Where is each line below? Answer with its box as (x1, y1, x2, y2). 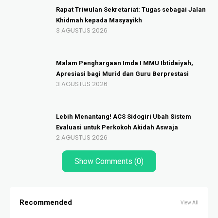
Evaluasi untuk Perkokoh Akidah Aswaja (56, 124, 178, 131)
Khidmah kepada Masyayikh (56, 17, 142, 24)
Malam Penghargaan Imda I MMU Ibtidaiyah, (56, 59, 193, 67)
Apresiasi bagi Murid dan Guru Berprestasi (56, 70, 189, 78)
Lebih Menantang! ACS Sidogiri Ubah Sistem (56, 113, 191, 121)
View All (181, 200, 199, 206)
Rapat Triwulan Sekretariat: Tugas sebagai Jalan (56, 6, 206, 14)
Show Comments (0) (74, 157, 144, 166)
